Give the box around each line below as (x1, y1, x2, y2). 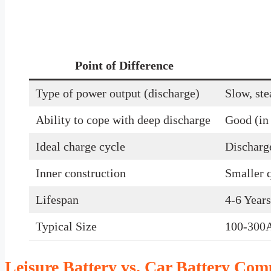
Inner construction (36, 166, 126, 180)
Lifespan (36, 192, 79, 206)
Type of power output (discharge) (36, 86, 200, 100)
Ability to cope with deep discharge (36, 113, 211, 126)
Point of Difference (74, 58, 174, 72)
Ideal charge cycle (36, 139, 125, 153)
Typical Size (36, 219, 97, 233)
